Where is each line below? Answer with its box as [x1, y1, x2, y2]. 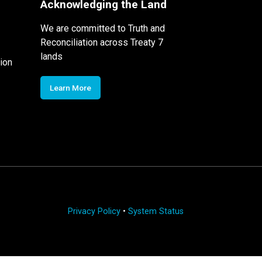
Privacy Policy [67, 206, 120, 216]
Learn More [49, 82, 91, 92]
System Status [127, 206, 184, 216]
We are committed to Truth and [40, 22, 165, 34]
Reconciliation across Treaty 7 [40, 36, 163, 48]
